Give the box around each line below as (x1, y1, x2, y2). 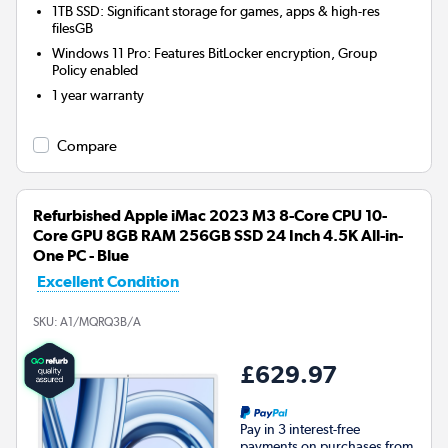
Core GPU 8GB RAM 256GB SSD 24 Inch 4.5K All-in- (33, 226, 403, 246)
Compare (57, 137, 117, 156)
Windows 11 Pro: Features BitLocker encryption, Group (52, 45, 378, 62)
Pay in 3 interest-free (240, 421, 360, 438)
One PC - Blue (33, 246, 129, 266)
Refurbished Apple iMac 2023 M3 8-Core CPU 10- (33, 206, 387, 226)
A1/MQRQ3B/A (60, 315, 141, 330)
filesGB (52, 20, 94, 37)
